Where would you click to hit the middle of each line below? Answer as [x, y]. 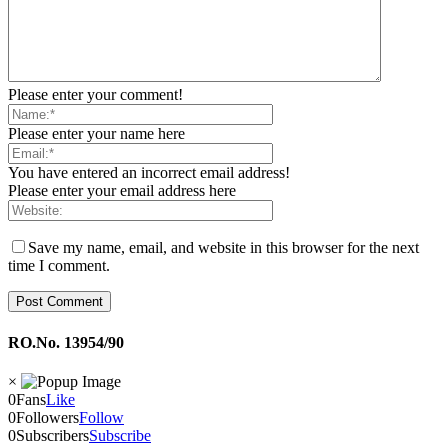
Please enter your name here [96, 134]
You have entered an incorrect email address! [149, 173]
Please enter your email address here [122, 191]
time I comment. [59, 266]
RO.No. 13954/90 [66, 342]
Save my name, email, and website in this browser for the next [223, 248]
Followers [47, 417]
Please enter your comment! [95, 95]
